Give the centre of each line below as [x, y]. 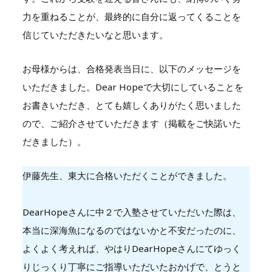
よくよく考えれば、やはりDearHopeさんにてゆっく [131, 248]
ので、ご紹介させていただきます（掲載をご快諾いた [131, 123]
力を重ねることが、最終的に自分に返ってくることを [131, 16]
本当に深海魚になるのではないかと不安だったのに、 [131, 230]
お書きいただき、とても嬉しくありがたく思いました [131, 105]
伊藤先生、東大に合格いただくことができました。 [127, 175]
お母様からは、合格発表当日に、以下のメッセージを [131, 68]
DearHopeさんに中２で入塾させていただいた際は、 [131, 212]
